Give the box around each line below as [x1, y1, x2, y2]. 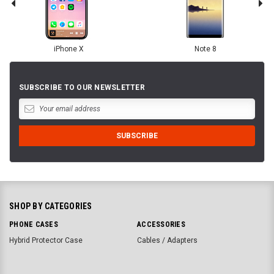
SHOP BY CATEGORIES [9, 201, 92, 212]
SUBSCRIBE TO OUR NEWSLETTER [19, 83, 145, 92]
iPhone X [53, 45, 84, 54]
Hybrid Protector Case [9, 236, 83, 245]
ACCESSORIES [137, 220, 185, 229]
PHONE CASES [9, 220, 58, 229]
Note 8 [194, 45, 217, 54]
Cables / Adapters [137, 236, 198, 245]
